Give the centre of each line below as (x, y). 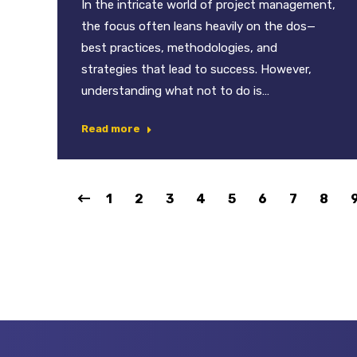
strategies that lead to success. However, (196, 70)
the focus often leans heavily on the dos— (198, 27)
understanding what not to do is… (175, 91)
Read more (111, 129)
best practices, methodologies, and (179, 48)
